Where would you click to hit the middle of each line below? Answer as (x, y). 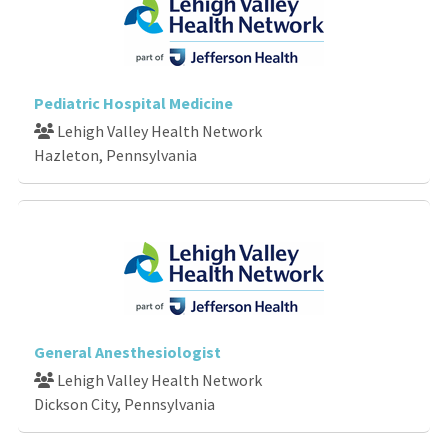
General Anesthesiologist (127, 351)
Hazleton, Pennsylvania (115, 154)
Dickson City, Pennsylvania (124, 403)
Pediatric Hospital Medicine (133, 102)
